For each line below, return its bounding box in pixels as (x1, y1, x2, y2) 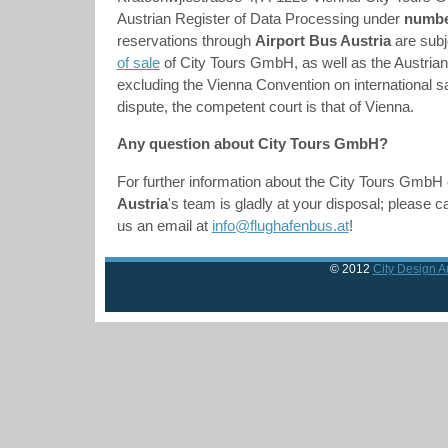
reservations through (116, 32, 255, 49)
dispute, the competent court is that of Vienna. (116, 98, 414, 115)
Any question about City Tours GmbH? (116, 136, 388, 153)
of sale (116, 54, 160, 71)
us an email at (116, 217, 212, 234)
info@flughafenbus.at (211, 217, 349, 234)
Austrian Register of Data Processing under (116, 10, 404, 27)
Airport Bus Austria (254, 32, 391, 49)
